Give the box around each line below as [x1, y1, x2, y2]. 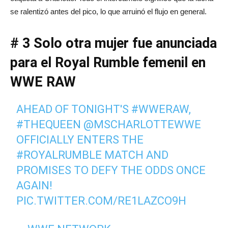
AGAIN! [16, 179, 53, 192]
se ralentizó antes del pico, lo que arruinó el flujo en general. [10, 7, 207, 16]
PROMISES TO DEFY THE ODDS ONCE [16, 163, 206, 177]
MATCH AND [102, 148, 169, 161]
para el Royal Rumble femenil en [10, 54, 206, 71]
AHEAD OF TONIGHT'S [16, 102, 132, 116]
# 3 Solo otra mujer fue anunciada [10, 35, 217, 51]
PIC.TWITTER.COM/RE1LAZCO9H [16, 194, 187, 207]
